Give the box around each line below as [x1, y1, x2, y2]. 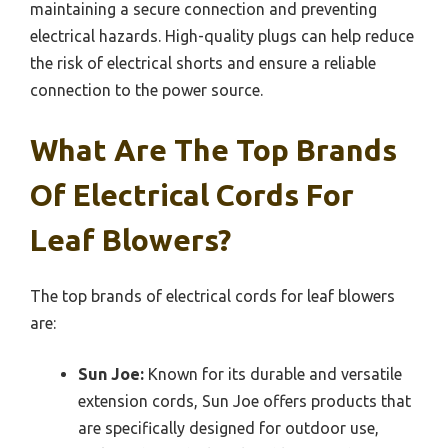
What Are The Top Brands [30, 133, 397, 168]
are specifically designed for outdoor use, [78, 419, 379, 438]
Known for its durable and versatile [144, 365, 402, 384]
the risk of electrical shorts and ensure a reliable [30, 54, 376, 73]
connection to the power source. [30, 81, 263, 100]
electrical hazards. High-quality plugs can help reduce [30, 27, 414, 46]
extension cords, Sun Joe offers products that [78, 392, 411, 411]
